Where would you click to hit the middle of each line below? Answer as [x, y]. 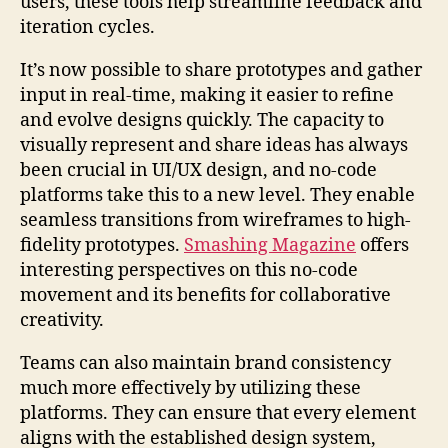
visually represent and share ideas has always [214, 145]
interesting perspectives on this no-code [189, 270]
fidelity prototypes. [102, 245]
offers [382, 245]
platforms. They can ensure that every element [218, 413]
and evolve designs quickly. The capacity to [202, 120]
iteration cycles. [87, 27]
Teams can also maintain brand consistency [205, 363]
